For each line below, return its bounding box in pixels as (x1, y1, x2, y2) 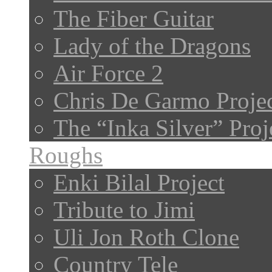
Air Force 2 (53, 60, 163, 87)
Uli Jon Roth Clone (53, 224, 239, 251)
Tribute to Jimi (53, 197, 195, 223)
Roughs (29, 142, 103, 169)
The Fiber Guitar (53, 5, 214, 32)
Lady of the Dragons (53, 33, 251, 59)
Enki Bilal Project (53, 169, 225, 196)
